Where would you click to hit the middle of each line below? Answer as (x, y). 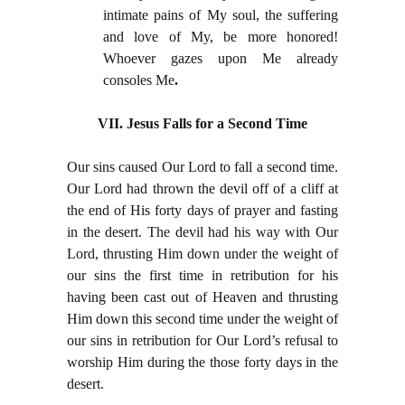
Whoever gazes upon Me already (221, 59)
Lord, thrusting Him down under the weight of (202, 254)
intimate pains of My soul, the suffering (221, 15)
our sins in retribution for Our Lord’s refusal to (202, 341)
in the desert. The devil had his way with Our (202, 232)
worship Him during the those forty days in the (202, 363)
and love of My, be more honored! (221, 37)
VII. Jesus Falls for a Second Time (202, 124)
